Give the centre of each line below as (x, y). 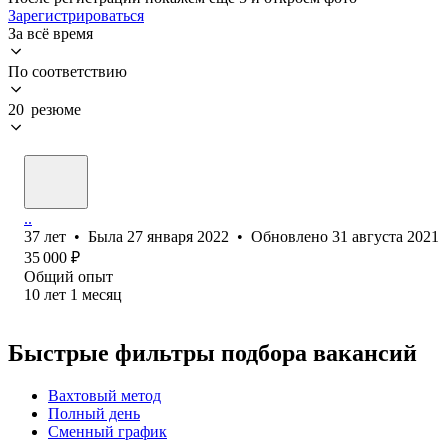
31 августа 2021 (385, 236)
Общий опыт (68, 276)
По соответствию (67, 71)
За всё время (50, 33)
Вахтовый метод (104, 395)
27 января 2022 (178, 236)
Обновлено (291, 236)
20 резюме (44, 109)
